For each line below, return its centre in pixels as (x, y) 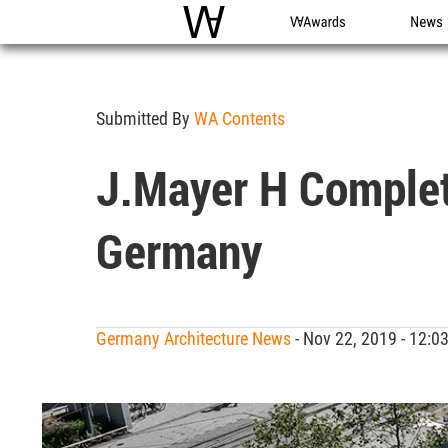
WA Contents (239, 118)
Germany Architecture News (193, 338)
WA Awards (326, 43)
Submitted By (145, 118)
